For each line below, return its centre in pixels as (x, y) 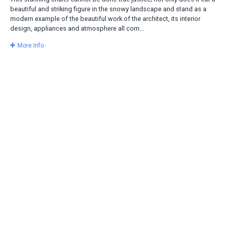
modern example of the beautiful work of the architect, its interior (105, 19)
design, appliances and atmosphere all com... (77, 29)
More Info (31, 45)
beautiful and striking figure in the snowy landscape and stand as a (108, 9)
